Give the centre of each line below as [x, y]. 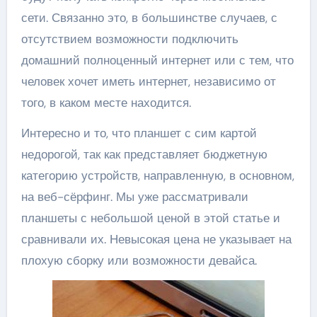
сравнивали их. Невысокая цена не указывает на [156, 239]
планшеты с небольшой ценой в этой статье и [150, 218]
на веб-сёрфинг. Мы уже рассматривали [134, 197]
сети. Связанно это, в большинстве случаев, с [149, 18]
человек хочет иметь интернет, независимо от [148, 81]
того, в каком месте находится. [106, 103]
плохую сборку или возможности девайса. [139, 260]
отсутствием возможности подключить [129, 39]
